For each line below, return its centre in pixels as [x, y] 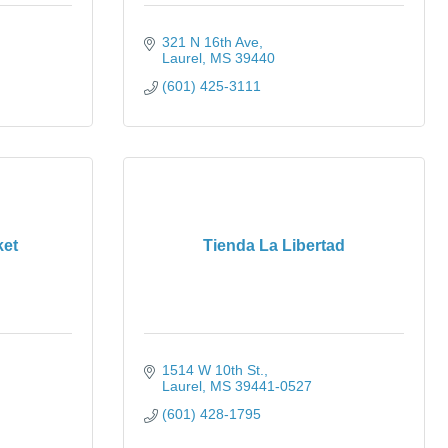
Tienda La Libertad [274, 245]
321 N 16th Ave [210, 42]
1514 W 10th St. [212, 370]
